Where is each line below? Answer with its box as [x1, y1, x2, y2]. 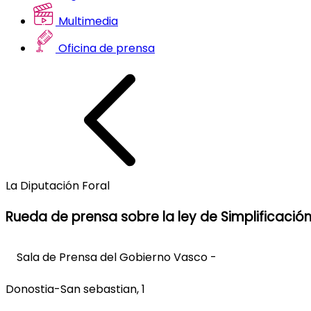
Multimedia [56, 12, 118, 29]
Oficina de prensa [56, 40, 155, 56]
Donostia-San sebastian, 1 [6, 281, 145, 298]
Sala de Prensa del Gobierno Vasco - [6, 249, 217, 266]
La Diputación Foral [6, 177, 110, 194]
